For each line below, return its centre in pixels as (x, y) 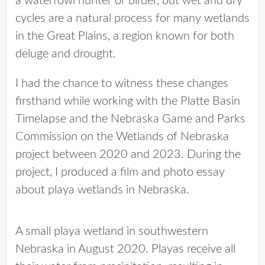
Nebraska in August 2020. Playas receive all (125, 249)
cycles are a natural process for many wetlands (132, 18)
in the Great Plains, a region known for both (125, 36)
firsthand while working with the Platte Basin (128, 101)
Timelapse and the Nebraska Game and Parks (130, 119)
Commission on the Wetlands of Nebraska (122, 137)
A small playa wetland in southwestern (112, 231)
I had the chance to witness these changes (122, 83)
